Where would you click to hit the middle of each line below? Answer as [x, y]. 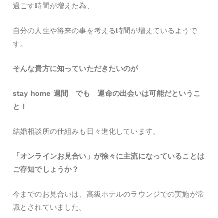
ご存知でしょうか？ [46, 170]
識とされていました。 [50, 208]
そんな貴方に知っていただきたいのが [75, 69]
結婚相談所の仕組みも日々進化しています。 [86, 132]
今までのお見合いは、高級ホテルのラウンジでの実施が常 [109, 194]
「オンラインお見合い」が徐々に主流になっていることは [109, 156]
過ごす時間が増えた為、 [53, 6]
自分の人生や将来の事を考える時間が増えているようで [105, 31]
